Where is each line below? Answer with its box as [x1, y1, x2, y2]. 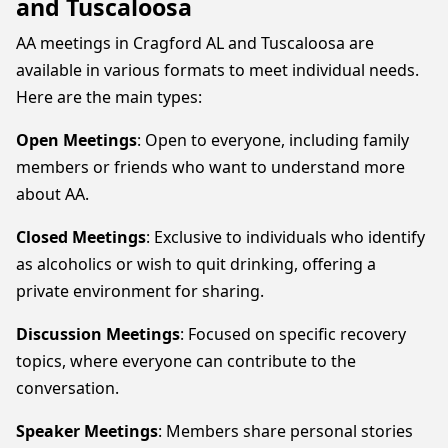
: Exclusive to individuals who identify [146, 226, 425, 248]
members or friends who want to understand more [16, 156, 405, 178]
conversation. [16, 377, 119, 399]
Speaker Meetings [16, 420, 158, 442]
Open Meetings [16, 129, 137, 151]
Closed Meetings [16, 226, 146, 248]
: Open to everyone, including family [137, 129, 409, 151]
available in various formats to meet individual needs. [16, 59, 419, 81]
